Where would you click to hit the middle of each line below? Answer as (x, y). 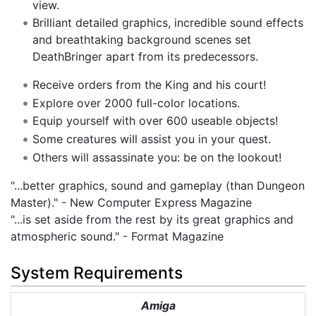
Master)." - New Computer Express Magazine (131, 202)
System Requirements (97, 273)
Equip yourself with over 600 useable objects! (155, 121)
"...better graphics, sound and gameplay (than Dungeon (158, 185)
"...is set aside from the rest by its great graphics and (152, 219)
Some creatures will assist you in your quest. (151, 139)
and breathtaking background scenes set (141, 40)
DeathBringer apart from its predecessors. (145, 57)
